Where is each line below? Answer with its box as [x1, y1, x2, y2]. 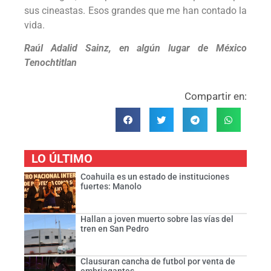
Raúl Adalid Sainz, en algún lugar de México [24, 42, 247, 54]
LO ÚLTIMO [31, 151, 93, 166]
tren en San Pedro [80, 223, 149, 233]
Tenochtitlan [24, 57, 77, 69]
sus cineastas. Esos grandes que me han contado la [24, 4, 247, 16]
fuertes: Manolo [80, 181, 142, 192]
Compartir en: [184, 90, 247, 102]
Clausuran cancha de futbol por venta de [80, 256, 235, 266]
